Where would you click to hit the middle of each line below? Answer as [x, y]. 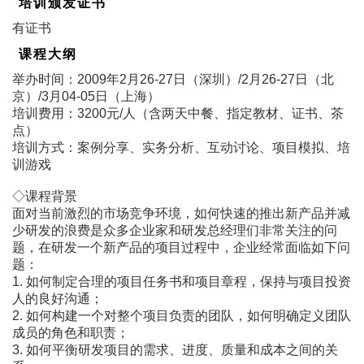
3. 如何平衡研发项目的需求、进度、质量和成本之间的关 [175, 349]
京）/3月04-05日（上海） [86, 96]
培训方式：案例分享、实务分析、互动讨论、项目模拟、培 [181, 147]
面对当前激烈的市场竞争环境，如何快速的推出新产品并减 [181, 213]
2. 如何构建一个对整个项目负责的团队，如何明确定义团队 [182, 315]
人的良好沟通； [58, 298]
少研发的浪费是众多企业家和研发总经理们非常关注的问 [175, 230]
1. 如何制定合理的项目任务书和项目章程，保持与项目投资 [182, 281]
